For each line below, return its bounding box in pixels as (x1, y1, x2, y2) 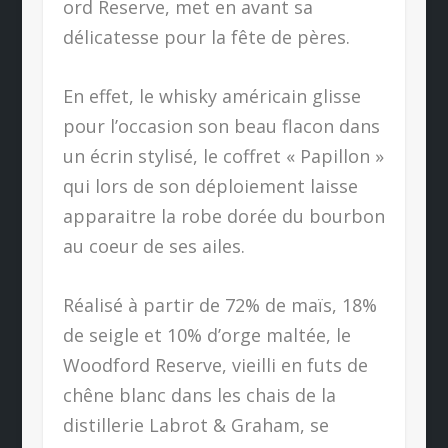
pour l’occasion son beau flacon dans (62, 113, 380, 138)
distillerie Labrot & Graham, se (62, 412, 329, 437)
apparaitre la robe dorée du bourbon (62, 203, 385, 228)
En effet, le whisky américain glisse (62, 83, 361, 108)
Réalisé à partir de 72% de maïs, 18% (62, 292, 377, 317)
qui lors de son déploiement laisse (62, 173, 358, 198)
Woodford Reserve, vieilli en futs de (62, 352, 368, 377)
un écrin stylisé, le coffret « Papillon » (62, 143, 384, 168)
